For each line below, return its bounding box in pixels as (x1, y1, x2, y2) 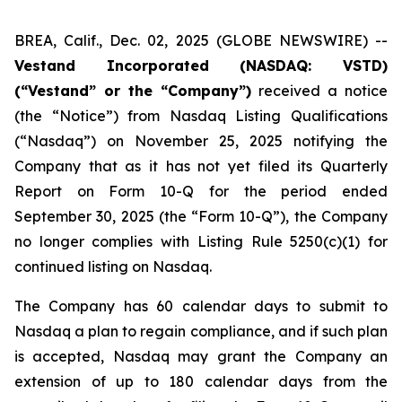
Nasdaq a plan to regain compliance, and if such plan (14, 322, 388, 340)
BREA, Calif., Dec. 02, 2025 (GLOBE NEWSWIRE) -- (14, 31, 388, 49)
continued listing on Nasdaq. (14, 258, 212, 275)
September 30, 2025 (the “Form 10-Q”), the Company (14, 207, 388, 225)
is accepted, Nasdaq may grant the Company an (14, 347, 388, 365)
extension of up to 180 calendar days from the (14, 372, 388, 390)
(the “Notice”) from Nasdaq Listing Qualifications (14, 107, 388, 125)
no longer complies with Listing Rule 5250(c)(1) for (14, 232, 388, 250)
